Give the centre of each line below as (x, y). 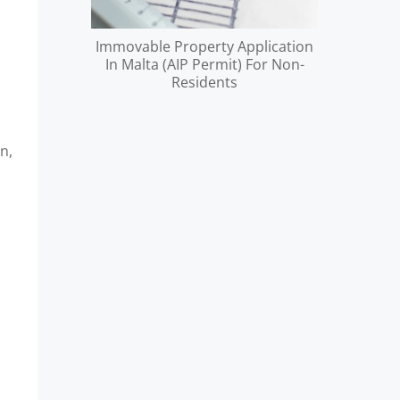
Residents (205, 82)
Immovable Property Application (205, 46)
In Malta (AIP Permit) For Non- (204, 64)
